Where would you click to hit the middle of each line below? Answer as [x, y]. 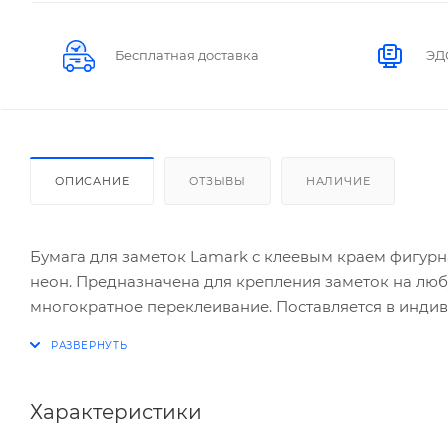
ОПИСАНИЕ [92, 180]
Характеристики [116, 411]
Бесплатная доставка [187, 54]
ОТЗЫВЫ [218, 180]
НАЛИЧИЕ [338, 180]
